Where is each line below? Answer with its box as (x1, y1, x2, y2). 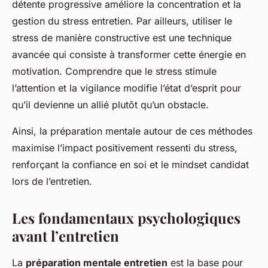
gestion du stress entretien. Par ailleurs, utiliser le (12, 15, 232, 28)
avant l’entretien (12, 226, 119, 246)
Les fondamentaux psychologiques (12, 208, 240, 228)
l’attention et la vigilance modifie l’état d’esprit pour (12, 82, 241, 95)
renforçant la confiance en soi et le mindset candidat (12, 159, 249, 171)
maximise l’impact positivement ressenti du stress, (12, 142, 237, 154)
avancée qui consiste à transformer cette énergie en (12, 48, 246, 61)
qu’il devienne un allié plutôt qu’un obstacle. (12, 99, 209, 111)
